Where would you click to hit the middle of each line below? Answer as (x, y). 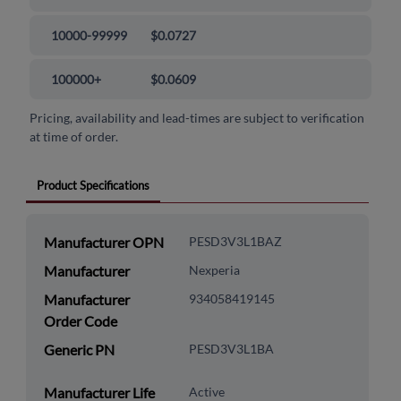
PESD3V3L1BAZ (235, 242)
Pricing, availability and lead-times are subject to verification (197, 118)
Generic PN (79, 350)
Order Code (80, 321)
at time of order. (74, 137)
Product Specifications (93, 186)
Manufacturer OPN (103, 243)
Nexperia (214, 270)
